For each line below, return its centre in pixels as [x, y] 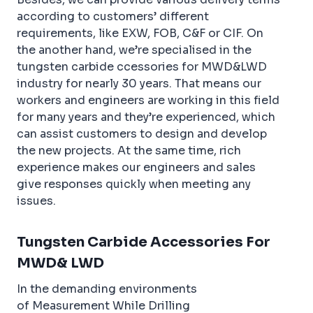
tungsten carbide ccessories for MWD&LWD [142, 67]
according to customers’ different [113, 17]
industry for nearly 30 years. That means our [139, 84]
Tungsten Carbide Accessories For [144, 242]
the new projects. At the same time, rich [129, 151]
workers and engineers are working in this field [148, 101]
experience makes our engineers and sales [136, 168]
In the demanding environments [107, 289]
